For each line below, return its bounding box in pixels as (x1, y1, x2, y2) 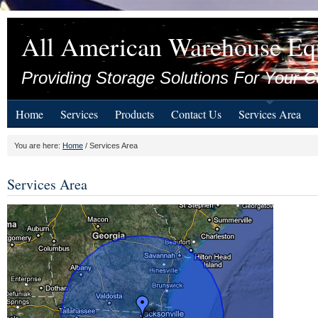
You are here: (14, 141, 62, 150)
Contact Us (171, 106, 221, 121)
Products (115, 106, 154, 121)
